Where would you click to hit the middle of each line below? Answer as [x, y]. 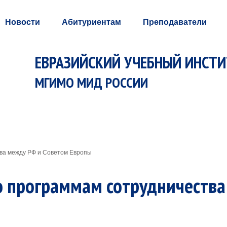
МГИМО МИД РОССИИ [91, 82]
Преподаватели [175, 22]
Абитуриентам [91, 22]
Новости [23, 22]
